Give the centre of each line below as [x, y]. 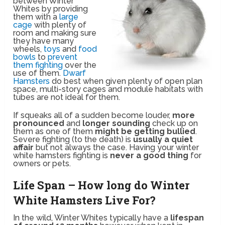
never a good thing [149, 155]
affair [24, 147]
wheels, [29, 49]
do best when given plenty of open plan [126, 81]
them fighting [38, 65]
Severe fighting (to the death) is [73, 139]
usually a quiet [163, 139]
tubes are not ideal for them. [67, 97]
